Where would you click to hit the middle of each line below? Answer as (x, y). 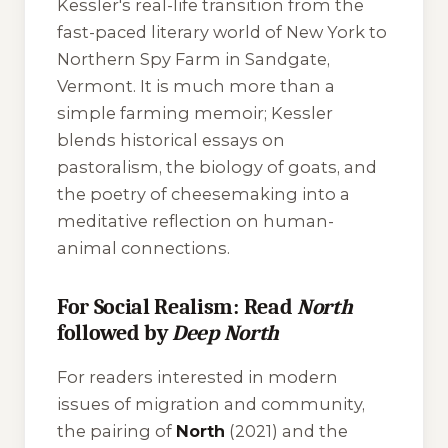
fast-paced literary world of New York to (222, 32)
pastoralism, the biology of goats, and (217, 167)
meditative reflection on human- (195, 221)
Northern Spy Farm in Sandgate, (193, 59)
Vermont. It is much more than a (196, 86)
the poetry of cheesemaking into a (203, 194)
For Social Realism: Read (177, 307)
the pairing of (116, 430)
